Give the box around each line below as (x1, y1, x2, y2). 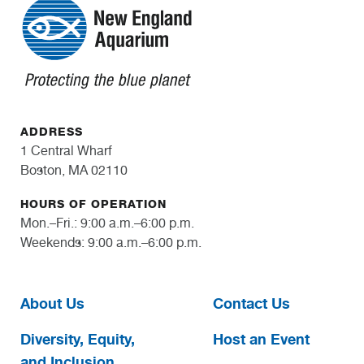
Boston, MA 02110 (20, 162, 128, 179)
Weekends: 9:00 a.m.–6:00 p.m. (20, 234, 201, 250)
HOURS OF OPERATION (20, 197, 167, 211)
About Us (20, 293, 84, 312)
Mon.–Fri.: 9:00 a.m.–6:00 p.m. (20, 214, 194, 231)
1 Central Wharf (20, 143, 112, 159)
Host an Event (212, 329, 310, 348)
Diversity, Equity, (20, 329, 135, 348)
